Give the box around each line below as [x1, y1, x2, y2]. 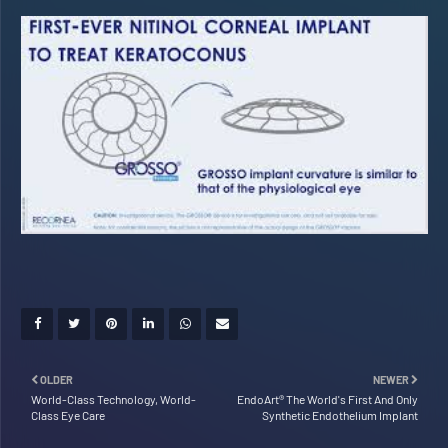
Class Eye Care [31, 407, 105, 422]
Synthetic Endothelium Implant [262, 407, 418, 422]
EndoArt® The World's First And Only [237, 391, 418, 406]
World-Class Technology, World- [31, 391, 196, 406]
